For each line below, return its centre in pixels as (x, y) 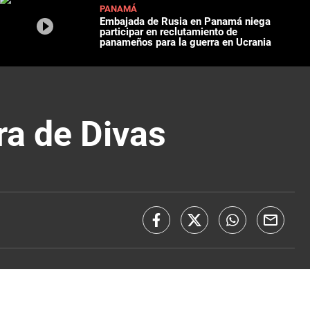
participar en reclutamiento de (169, 32)
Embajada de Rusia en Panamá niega (185, 22)
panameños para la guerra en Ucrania (186, 43)
